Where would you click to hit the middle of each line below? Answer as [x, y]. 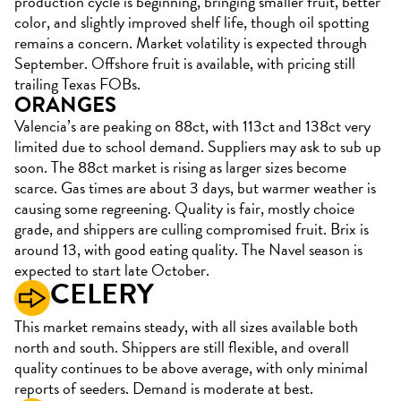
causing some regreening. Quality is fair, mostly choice [184, 208]
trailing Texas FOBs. [77, 84]
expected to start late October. [114, 270]
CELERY [102, 294]
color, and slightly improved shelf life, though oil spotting [192, 22]
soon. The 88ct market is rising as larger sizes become [180, 167]
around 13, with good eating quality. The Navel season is [188, 249]
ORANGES [65, 105]
